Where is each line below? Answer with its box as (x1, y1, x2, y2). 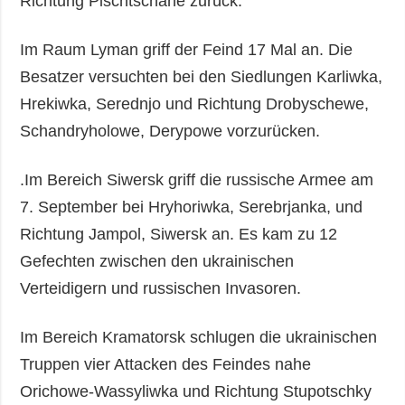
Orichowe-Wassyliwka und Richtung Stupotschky (20, 381, 372, 400)
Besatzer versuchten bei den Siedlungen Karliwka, (20, 67, 383, 86)
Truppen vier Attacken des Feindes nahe (20, 354, 312, 373)
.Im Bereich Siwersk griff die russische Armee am (20, 170, 374, 189)
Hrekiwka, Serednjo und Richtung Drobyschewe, (20, 94, 370, 113)
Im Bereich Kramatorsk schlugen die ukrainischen (20, 327, 378, 346)
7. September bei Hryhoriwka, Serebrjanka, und (20, 197, 363, 216)
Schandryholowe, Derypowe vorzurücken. (20, 121, 321, 140)
